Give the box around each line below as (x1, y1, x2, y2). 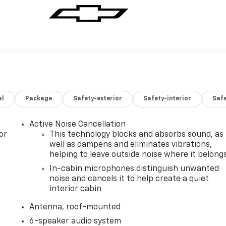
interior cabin (49, 185, 102, 193)
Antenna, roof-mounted (29, 203, 121, 211)
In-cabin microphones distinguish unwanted (49, 164, 219, 173)
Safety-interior (143, 95, 192, 102)
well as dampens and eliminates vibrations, (49, 140, 212, 149)
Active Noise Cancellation (29, 120, 126, 129)
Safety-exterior (73, 95, 123, 102)
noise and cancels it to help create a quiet (49, 175, 209, 183)
